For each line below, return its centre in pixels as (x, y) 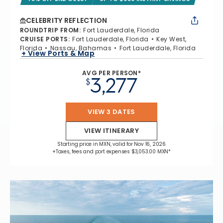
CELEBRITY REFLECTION (67, 20)
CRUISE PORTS (44, 39)
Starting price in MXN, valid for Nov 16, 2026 (111, 144)
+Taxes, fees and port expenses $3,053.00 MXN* (111, 152)
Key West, (171, 39)
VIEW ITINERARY (111, 131)
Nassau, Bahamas (81, 48)
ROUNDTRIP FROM (50, 30)
